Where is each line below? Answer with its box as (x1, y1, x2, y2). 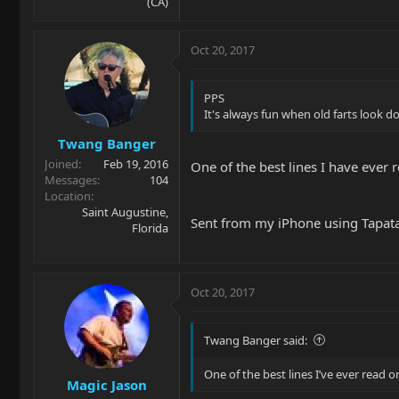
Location (45, 187, 91, 204)
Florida (132, 219, 168, 236)
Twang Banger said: (204, 331, 307, 348)
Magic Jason (66, 376, 147, 394)
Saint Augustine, (82, 203, 168, 220)
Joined (45, 155, 78, 172)
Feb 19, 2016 (103, 155, 168, 172)
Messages (45, 171, 97, 188)
